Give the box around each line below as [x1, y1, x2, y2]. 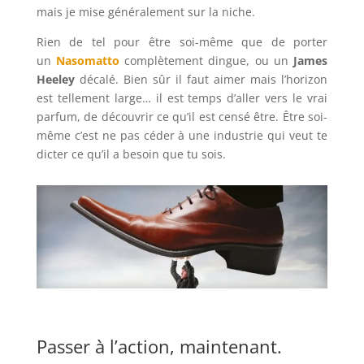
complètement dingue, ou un [124, 52, 288, 68]
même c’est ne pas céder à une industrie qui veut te [36, 127, 328, 143]
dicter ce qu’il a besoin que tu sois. [36, 145, 226, 162]
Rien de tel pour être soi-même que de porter [36, 33, 328, 50]
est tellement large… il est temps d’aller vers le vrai [36, 89, 328, 106]
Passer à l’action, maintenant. [36, 333, 282, 358]
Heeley [36, 71, 75, 87]
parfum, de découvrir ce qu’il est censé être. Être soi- [36, 108, 328, 124]
